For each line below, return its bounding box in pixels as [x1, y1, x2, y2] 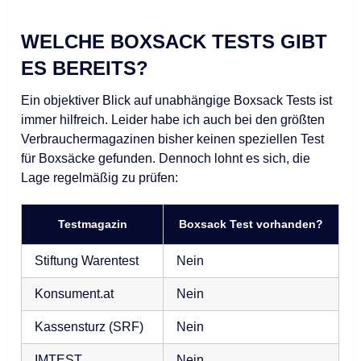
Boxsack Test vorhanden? [179, 218, 324, 231]
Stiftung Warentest [35, 254, 139, 268]
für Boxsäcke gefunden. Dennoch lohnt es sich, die [21, 151, 311, 166]
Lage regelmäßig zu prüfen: [21, 171, 179, 185]
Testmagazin [57, 218, 127, 231]
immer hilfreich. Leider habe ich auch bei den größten [21, 113, 326, 127]
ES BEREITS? [21, 57, 149, 80]
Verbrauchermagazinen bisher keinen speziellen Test [21, 132, 325, 147]
